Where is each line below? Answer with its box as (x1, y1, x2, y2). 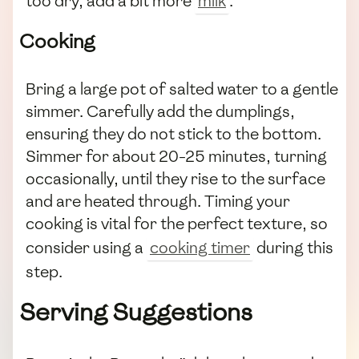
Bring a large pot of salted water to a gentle (26, 79, 338, 100)
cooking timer (150, 237, 250, 259)
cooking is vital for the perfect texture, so (26, 213, 328, 235)
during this (253, 237, 333, 259)
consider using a (26, 237, 147, 259)
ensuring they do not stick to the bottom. (26, 123, 321, 145)
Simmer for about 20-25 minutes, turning (26, 146, 327, 167)
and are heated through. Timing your (26, 191, 290, 212)
